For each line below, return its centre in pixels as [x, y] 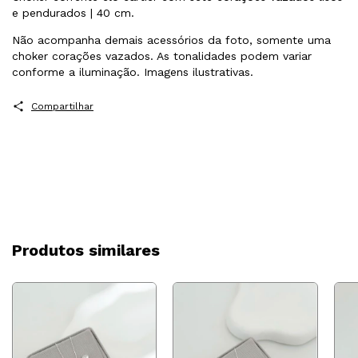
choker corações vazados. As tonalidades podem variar [162, 56]
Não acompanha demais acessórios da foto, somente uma [171, 40]
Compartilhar [62, 107]
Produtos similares [86, 250]
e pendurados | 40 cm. [73, 13]
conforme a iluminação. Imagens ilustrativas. [133, 72]
